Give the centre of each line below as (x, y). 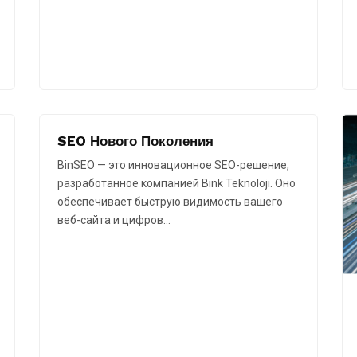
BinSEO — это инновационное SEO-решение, (173, 165)
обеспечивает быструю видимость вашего (170, 202)
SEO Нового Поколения (135, 141)
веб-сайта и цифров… (114, 220)
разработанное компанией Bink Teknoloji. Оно (177, 184)
